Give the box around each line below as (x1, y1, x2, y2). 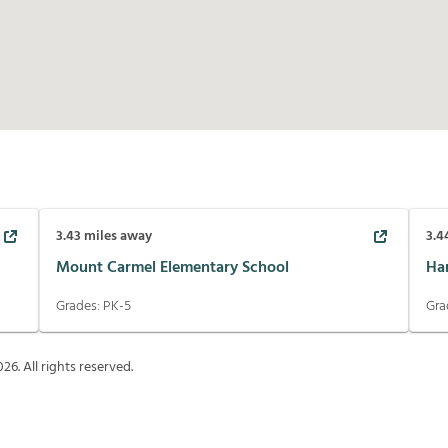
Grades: (55, 295, 103, 319)
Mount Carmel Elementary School (55, 254, 289, 281)
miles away (80, 225, 152, 249)
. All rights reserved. (18, 356, 133, 380)
